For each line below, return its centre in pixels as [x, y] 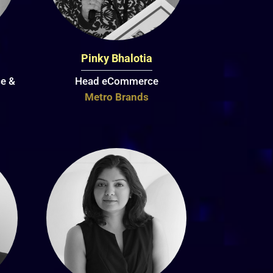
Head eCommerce [116, 81]
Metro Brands [116, 97]
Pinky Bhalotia [116, 58]
